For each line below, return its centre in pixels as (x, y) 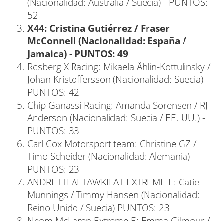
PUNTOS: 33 (53, 131)
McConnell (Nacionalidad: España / (107, 41)
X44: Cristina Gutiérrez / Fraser (98, 28)
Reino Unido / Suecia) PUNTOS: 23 (98, 208)
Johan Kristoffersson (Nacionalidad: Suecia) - (118, 79)
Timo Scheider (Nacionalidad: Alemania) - (111, 156)
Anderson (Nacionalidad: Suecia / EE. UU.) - (116, 118)
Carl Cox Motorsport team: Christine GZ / (112, 144)
